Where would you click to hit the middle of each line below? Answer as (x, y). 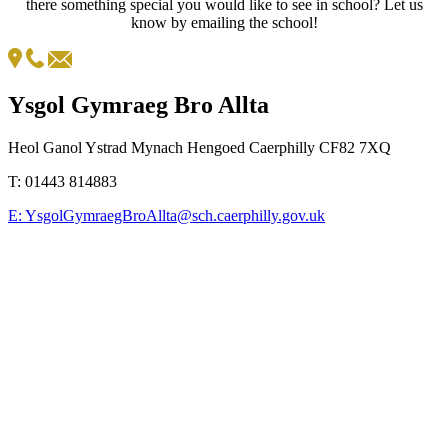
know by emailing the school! (224, 23)
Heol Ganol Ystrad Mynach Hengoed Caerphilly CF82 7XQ (199, 148)
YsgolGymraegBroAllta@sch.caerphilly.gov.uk (173, 216)
